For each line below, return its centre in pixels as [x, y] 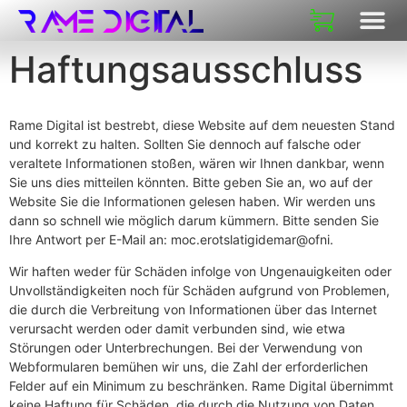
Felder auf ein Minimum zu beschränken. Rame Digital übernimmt [201, 386]
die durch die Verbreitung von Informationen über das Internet [193, 310]
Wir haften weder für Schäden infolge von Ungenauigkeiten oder [200, 272]
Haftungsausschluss [186, 69]
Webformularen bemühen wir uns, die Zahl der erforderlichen [189, 367]
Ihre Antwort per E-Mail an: [90, 239]
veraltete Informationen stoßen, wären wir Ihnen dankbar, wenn [197, 163]
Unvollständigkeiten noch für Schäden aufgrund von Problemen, [199, 291]
